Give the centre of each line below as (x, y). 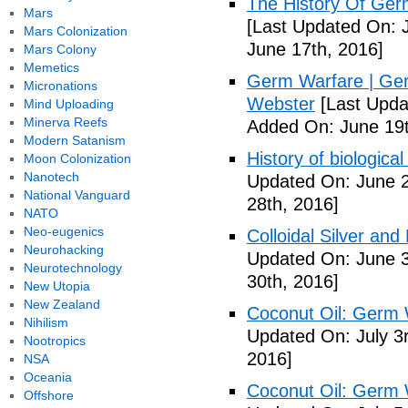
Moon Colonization (77, 158)
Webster (281, 104)
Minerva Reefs (65, 122)
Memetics (51, 67)
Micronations (60, 86)
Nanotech (51, 177)
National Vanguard (76, 195)
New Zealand (61, 304)
